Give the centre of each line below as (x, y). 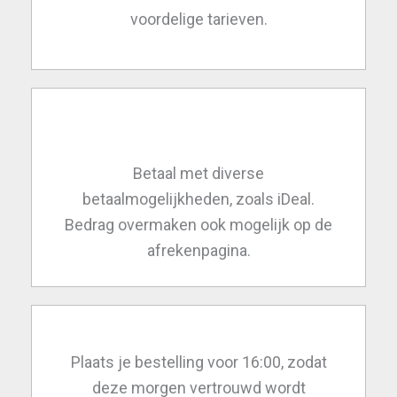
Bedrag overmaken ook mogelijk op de (198, 225)
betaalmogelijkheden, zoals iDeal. (198, 199)
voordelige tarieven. (198, 19)
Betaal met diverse (198, 174)
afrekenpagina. (198, 251)
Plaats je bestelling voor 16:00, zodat (198, 362)
